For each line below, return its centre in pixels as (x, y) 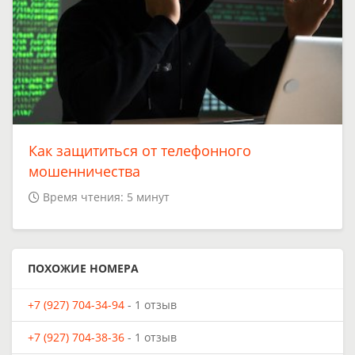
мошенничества (84, 172)
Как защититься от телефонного (140, 151)
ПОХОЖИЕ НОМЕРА (83, 269)
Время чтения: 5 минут (106, 197)
